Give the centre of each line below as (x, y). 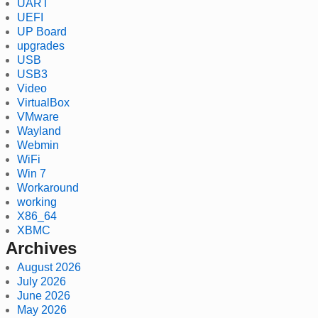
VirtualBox (43, 102)
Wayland (39, 131)
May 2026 (42, 309)
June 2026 (44, 295)
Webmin (38, 145)
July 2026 (42, 281)
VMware (38, 116)
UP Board (42, 31)
